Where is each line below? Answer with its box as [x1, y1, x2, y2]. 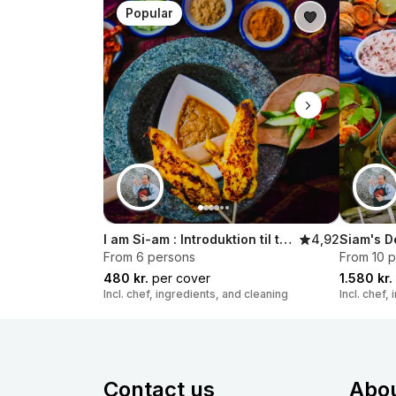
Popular [126, 5, 173, 20]
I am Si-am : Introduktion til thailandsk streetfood [279, 231, 292, 247]
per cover [148, 270, 210, 286]
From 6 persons [103, 248, 195, 264]
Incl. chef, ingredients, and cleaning [103, 286, 288, 301]
